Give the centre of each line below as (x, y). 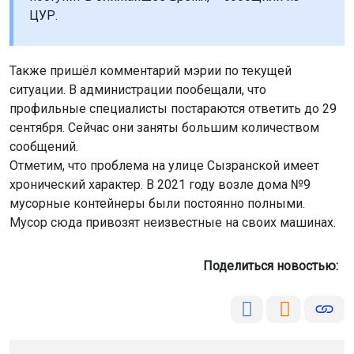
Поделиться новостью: (274, 266)
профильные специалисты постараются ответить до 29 (173, 109)
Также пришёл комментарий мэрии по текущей (151, 71)
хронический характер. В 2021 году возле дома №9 (160, 185)
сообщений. (44, 147)
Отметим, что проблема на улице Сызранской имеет (164, 166)
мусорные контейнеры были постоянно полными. (157, 203)
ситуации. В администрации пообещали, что (138, 90)
